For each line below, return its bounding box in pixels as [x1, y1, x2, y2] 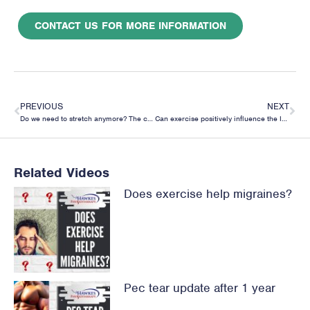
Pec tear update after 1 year [123, 280, 275, 296]
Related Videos [14, 163, 109, 181]
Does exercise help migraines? [123, 185, 292, 201]
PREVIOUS [20, 100, 63, 112]
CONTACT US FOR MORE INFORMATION [35, 19, 226, 32]
